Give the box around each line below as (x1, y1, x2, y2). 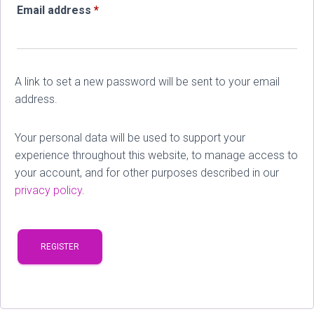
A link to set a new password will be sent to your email (15, 75, 280, 88)
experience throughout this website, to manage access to (15, 149, 298, 162)
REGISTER (41, 242, 79, 252)
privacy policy (15, 184, 82, 197)
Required (98, 3, 146, 16)
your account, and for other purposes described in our (15, 166, 279, 179)
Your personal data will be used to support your (15, 131, 245, 144)
